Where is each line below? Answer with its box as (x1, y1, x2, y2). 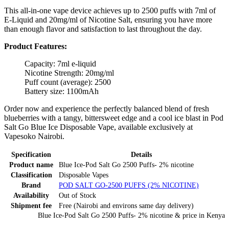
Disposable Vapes (59, 171, 108, 179)
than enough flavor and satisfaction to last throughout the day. (4, 24, 202, 33)
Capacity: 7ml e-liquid (25, 59, 96, 68)
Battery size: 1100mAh (25, 86, 99, 96)
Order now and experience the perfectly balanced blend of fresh (4, 104, 209, 113)
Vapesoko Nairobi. (4, 131, 64, 141)
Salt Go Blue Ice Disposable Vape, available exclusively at (4, 122, 193, 131)
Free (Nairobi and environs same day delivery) (59, 201, 194, 210)
